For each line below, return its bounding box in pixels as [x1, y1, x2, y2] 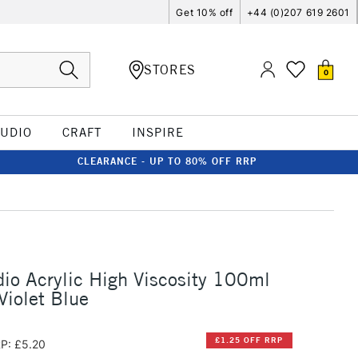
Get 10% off [176, 6, 233, 18]
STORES [144, 61, 196, 78]
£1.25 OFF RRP [215, 335, 284, 346]
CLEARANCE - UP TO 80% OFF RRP [78, 155, 257, 167]
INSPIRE [131, 125, 184, 140]
